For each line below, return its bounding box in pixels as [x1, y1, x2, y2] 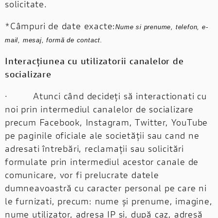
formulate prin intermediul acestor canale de [5, 155, 199, 167]
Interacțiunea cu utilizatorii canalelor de [5, 54, 184, 67]
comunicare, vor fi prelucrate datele [5, 168, 159, 181]
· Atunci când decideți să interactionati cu [5, 90, 207, 102]
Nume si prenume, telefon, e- [115, 23, 208, 31]
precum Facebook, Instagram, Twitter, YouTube [5, 116, 208, 128]
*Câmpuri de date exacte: [5, 19, 116, 32]
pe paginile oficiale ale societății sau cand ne [5, 129, 200, 141]
